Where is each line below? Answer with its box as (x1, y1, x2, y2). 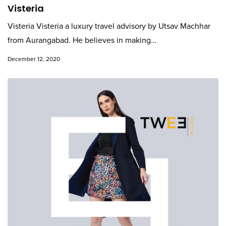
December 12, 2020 (8, 55, 60, 63)
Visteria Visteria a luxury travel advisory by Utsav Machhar (8, 21, 210, 31)
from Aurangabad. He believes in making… (8, 35, 156, 45)
